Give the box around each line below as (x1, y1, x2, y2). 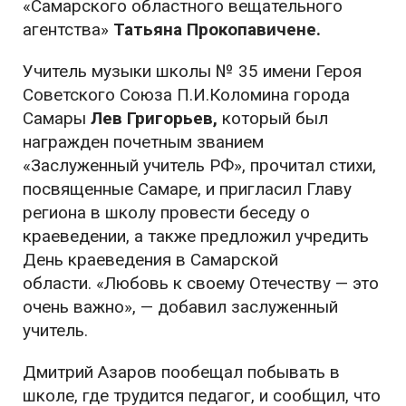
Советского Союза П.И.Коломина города (23, 84, 350, 106)
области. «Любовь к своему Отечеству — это (23, 273, 379, 295)
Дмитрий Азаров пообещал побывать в (23, 362, 340, 383)
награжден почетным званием (23, 131, 264, 153)
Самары (23, 108, 86, 130)
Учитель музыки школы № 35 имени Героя (23, 61, 362, 82)
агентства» (23, 19, 113, 41)
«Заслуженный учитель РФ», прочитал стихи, (23, 155, 376, 177)
